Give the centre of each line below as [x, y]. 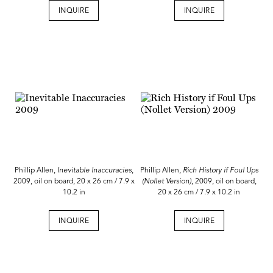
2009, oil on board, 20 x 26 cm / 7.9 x [74, 181]
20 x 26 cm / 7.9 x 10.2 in [199, 192]
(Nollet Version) [166, 181]
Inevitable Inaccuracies [94, 170]
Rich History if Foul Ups [220, 170]
